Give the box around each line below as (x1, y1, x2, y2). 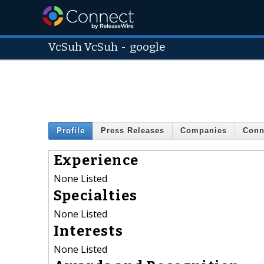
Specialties (54, 187, 138, 204)
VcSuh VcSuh (48, 41, 118, 54)
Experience (54, 151, 138, 169)
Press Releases (101, 126, 164, 136)
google (130, 41, 166, 54)
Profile (57, 126, 85, 136)
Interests (54, 222, 123, 239)
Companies (180, 126, 227, 136)
